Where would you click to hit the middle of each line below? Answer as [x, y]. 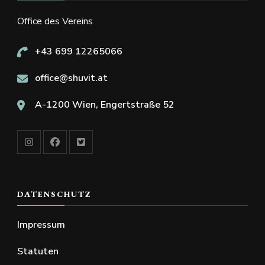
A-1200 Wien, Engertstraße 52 [105, 105]
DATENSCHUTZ [54, 194]
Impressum [41, 225]
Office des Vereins [55, 22]
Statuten [38, 252]
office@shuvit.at [71, 78]
